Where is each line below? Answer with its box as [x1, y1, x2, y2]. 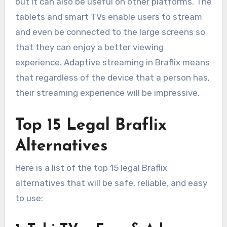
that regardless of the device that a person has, [15, 72, 210, 83]
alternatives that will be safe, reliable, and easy [15, 178, 207, 188]
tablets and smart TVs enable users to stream [15, 12, 202, 22]
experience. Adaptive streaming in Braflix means [15, 57, 210, 68]
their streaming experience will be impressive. [15, 88, 200, 98]
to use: [15, 193, 43, 204]
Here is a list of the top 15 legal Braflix [15, 163, 167, 173]
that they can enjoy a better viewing [15, 42, 164, 53]
